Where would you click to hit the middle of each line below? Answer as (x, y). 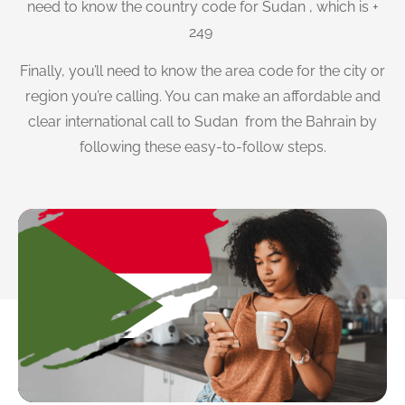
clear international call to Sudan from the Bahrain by (202, 121)
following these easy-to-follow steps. (202, 146)
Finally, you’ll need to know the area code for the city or (202, 71)
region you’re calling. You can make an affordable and (202, 96)
